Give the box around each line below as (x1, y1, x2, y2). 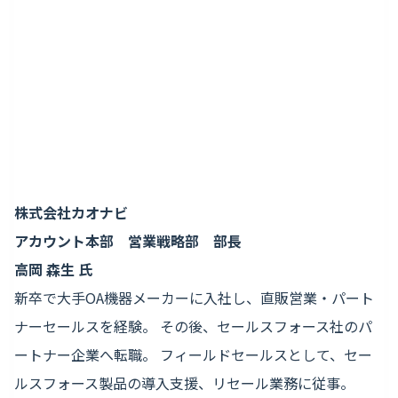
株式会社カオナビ (14, 202, 142, 224)
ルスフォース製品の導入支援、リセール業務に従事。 (14, 372, 354, 394)
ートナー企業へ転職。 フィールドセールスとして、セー (14, 344, 372, 366)
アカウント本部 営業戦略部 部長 (14, 230, 242, 252)
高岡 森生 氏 (14, 259, 92, 281)
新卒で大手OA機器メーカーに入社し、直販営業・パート (14, 287, 374, 309)
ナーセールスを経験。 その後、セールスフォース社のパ (14, 315, 372, 338)
